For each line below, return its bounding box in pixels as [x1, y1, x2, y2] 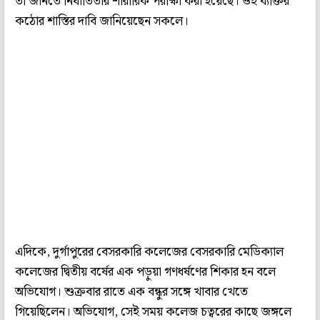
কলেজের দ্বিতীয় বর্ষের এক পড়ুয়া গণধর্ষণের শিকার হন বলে [15, 261, 276, 282]
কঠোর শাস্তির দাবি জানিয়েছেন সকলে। [15, 11, 189, 31]
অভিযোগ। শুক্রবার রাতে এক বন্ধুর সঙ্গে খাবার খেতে [15, 281, 248, 302]
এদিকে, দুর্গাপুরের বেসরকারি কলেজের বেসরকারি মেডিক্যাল [15, 241, 284, 262]
